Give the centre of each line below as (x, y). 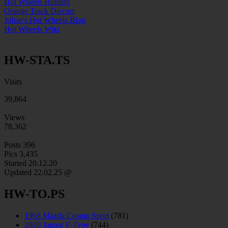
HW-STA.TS (37, 60)
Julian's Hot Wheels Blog (45, 20)
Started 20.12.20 (31, 163)
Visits (13, 81)
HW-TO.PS (34, 194)
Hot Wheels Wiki (32, 29)
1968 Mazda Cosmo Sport (67, 215)
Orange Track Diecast (39, 11)
